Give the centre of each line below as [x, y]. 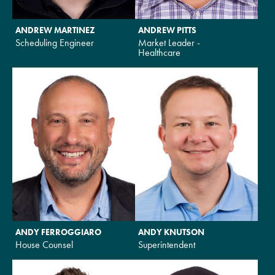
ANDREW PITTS [167, 30]
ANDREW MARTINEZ [55, 30]
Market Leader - [169, 42]
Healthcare [159, 52]
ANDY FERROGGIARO [58, 232]
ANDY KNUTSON [171, 232]
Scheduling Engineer [55, 42]
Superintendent [167, 244]
